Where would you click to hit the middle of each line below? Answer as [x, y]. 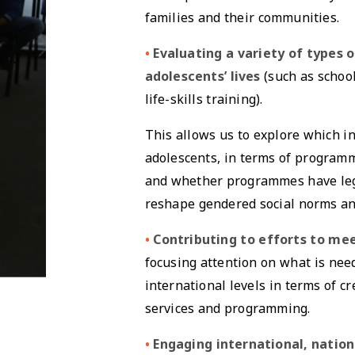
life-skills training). [204, 99]
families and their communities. [242, 18]
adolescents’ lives [202, 76]
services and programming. [227, 309]
